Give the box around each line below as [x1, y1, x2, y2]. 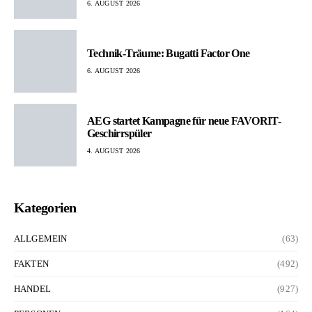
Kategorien [14, 200, 77, 216]
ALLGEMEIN [14, 233, 68, 244]
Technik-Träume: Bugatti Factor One [87, 47, 250, 59]
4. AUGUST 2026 [87, 146, 141, 155]
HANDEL [14, 283, 51, 295]
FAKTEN [14, 258, 49, 270]
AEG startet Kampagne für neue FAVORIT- [87, 114, 281, 127]
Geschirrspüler [87, 127, 152, 139]
